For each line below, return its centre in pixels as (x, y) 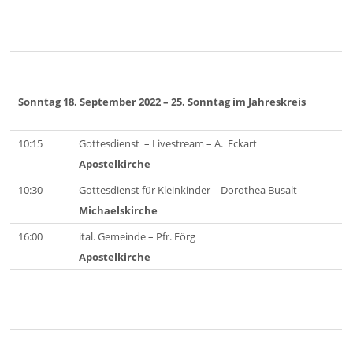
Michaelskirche (119, 211)
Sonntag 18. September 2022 (90, 101)
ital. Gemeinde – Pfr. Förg (137, 237)
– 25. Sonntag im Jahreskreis (235, 101)
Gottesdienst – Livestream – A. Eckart (168, 144)
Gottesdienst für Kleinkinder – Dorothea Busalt (188, 190)
